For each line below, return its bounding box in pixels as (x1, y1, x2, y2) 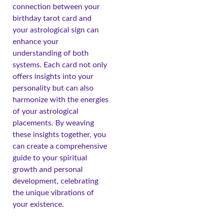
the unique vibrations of (13, 188, 94, 197)
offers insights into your (13, 72, 93, 80)
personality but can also (13, 84, 93, 92)
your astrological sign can (13, 26, 99, 34)
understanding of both (13, 49, 89, 57)
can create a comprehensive (13, 142, 107, 150)
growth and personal (13, 165, 83, 173)
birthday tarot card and (13, 14, 92, 22)
